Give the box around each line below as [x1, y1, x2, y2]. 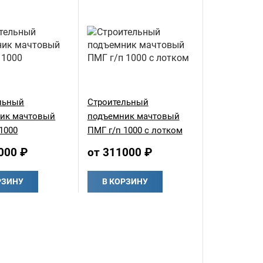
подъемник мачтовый [87, 111, 180, 122]
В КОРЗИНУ [102, 177, 148, 187]
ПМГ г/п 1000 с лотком [87, 125, 183, 136]
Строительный [87, 97, 149, 108]
